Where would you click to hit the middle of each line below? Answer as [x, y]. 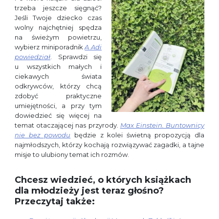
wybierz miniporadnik [50, 47]
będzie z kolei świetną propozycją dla [137, 135]
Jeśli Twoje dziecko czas [58, 18]
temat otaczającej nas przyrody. [67, 125]
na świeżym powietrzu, [58, 37]
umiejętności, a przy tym [58, 106]
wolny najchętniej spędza [58, 27]
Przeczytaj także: [55, 201]
